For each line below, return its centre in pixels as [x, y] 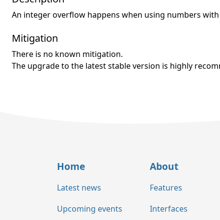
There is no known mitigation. [67, 54]
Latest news [79, 188]
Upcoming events [90, 209]
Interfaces [169, 209]
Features [166, 188]
